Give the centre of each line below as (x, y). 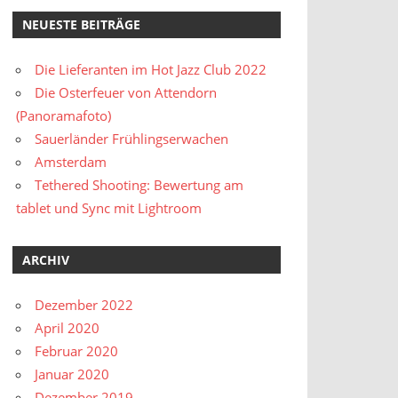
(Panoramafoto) (64, 116)
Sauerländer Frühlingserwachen (132, 139)
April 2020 (68, 328)
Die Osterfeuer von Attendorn (126, 93)
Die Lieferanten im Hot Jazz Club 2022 (151, 70)
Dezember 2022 (84, 305)
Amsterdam (71, 162)
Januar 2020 (72, 374)
